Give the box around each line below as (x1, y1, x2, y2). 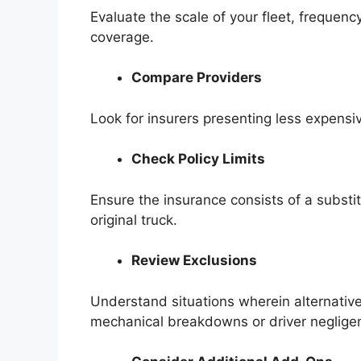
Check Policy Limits (131, 151, 265, 168)
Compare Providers (131, 69, 262, 86)
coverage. (90, 28, 154, 45)
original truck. (90, 211, 177, 228)
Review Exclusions (131, 252, 257, 269)
